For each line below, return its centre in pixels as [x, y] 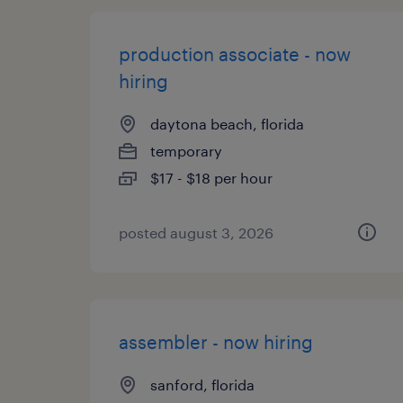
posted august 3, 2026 [196, 233]
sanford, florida [202, 385]
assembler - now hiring [216, 342]
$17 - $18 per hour [211, 178]
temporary [186, 151]
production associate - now [235, 54]
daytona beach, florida [227, 124]
